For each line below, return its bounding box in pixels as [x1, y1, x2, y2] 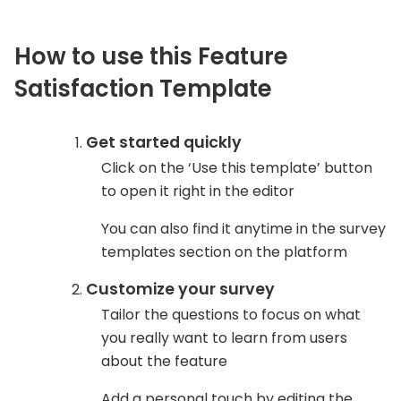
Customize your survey [86, 277, 275, 300]
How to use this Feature [14, 39, 288, 73]
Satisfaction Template [14, 72, 272, 105]
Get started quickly [86, 131, 242, 153]
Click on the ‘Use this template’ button [101, 157, 372, 178]
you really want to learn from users [101, 327, 347, 348]
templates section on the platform [101, 241, 347, 262]
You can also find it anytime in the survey [101, 218, 386, 239]
